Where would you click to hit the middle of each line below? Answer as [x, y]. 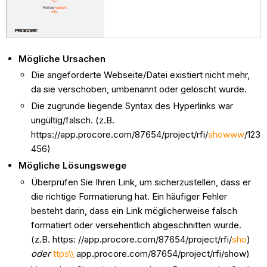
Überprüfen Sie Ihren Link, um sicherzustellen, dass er [141, 182]
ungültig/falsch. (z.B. [73, 120]
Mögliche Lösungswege [73, 165]
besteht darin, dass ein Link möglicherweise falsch [134, 210]
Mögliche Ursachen [62, 58]
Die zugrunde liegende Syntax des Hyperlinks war [132, 106]
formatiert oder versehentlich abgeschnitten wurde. [136, 225]
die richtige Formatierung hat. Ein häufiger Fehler [129, 196]
